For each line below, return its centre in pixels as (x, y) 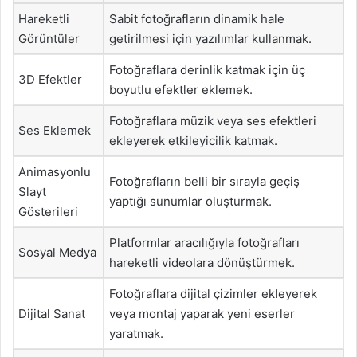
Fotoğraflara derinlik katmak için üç (207, 70)
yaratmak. (136, 333)
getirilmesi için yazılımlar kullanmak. (210, 39)
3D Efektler (50, 79)
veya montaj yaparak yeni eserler (202, 314)
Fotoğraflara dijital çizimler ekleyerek (213, 294)
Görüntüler (49, 39)
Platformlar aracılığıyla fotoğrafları (204, 243)
